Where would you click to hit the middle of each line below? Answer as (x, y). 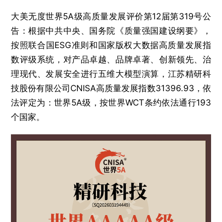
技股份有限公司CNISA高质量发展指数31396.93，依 (111, 88)
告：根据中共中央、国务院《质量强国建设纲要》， (111, 31)
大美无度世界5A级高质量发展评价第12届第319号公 (111, 17)
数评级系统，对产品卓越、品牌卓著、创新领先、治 (111, 60)
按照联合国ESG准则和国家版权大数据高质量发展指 (111, 45)
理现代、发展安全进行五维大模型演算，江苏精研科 (111, 74)
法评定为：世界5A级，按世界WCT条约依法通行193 (111, 103)
